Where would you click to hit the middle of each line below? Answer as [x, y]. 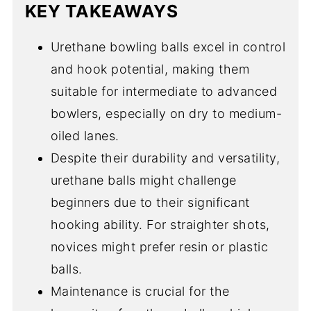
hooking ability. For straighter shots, [160, 224]
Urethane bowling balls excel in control [168, 47]
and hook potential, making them [150, 69]
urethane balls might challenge [143, 180]
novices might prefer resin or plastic [159, 246]
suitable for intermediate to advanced [164, 91]
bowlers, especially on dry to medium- [166, 113]
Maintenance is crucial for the [140, 291]
